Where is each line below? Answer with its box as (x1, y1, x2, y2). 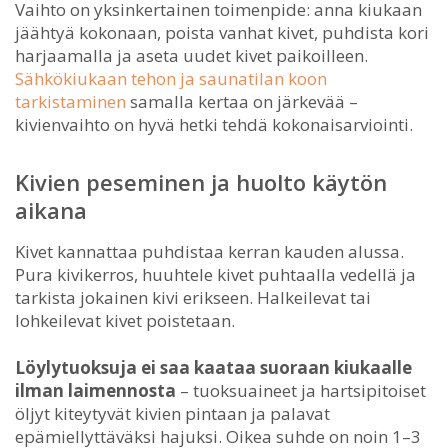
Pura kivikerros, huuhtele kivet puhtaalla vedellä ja (15, 262, 416, 286)
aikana (15, 194, 87, 225)
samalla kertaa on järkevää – (126, 89, 358, 113)
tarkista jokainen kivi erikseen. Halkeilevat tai (15, 285, 371, 309)
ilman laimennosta (15, 378, 176, 402)
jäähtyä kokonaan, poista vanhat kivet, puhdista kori (15, 20, 429, 44)
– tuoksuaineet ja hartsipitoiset (176, 378, 426, 402)
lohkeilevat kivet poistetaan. (15, 308, 235, 332)
